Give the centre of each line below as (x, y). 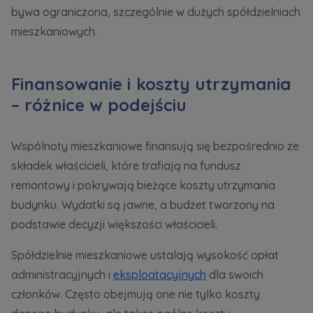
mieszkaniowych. (54, 32)
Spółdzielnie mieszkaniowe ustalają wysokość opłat (145, 255)
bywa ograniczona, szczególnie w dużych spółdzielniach (156, 12)
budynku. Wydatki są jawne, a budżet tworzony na (143, 205)
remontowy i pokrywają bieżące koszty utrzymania (143, 185)
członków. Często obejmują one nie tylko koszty (136, 294)
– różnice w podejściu (99, 105)
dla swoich (235, 275)
